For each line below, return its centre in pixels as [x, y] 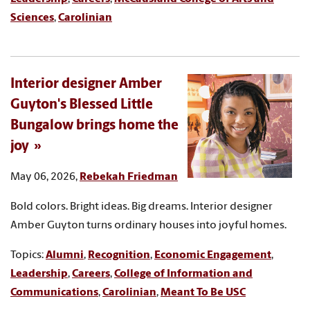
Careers [91, 274]
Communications [54, 292]
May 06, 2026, [45, 177]
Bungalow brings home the [94, 126]
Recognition [119, 255]
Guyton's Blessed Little [82, 105]
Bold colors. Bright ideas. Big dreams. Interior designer [142, 207]
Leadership [39, 274]
